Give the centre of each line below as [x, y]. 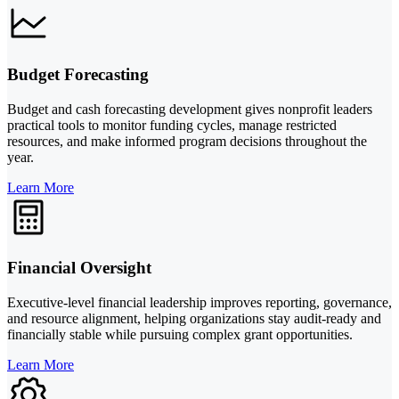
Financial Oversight [79, 268]
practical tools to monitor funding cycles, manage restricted [172, 125]
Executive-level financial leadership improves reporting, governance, [199, 303]
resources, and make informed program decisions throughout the [187, 141]
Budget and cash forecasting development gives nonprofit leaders [190, 109]
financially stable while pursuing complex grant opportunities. [180, 335]
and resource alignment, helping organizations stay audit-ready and [194, 319]
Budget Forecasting [78, 74]
